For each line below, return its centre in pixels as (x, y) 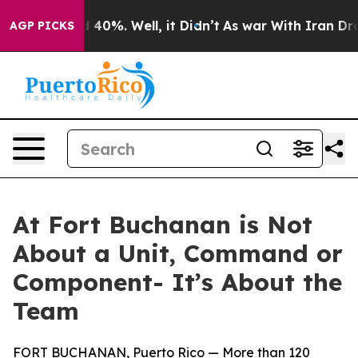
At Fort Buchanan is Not (163, 225)
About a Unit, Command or (178, 253)
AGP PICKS (42, 26)
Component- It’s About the (177, 282)
